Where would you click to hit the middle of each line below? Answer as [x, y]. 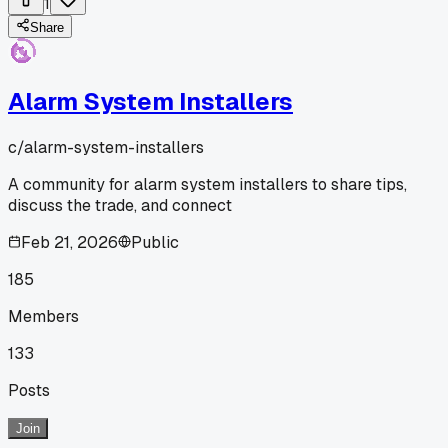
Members [43, 316]
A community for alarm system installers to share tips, [207, 184]
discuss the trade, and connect [120, 205]
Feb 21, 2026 [69, 242]
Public [155, 242]
